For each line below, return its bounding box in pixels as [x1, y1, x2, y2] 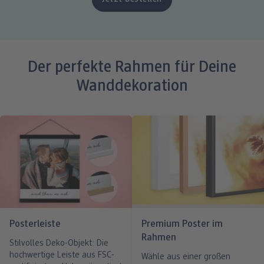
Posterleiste [9, 219, 61, 229]
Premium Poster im [141, 219, 223, 229]
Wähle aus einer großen [141, 252, 230, 262]
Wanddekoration [76, 79, 188, 95]
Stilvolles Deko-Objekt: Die [9, 239, 108, 248]
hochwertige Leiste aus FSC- [9, 250, 114, 260]
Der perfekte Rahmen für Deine [28, 60, 236, 77]
